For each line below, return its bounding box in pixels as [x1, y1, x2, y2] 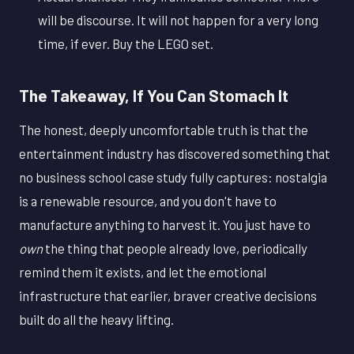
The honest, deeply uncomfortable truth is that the [19, 121, 308, 137]
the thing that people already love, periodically [43, 239, 307, 256]
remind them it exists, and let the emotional [19, 263, 266, 280]
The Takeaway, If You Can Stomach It [19, 85, 288, 106]
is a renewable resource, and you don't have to [19, 192, 277, 209]
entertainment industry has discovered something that [19, 145, 330, 161]
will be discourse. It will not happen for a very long [38, 12, 318, 28]
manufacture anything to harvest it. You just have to [19, 216, 311, 232]
